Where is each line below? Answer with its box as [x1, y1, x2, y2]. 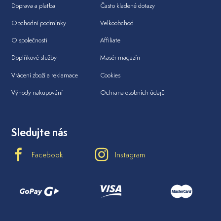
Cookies [100, 71, 120, 79]
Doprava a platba [11, 1, 55, 10]
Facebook [32, 150, 63, 159]
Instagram [115, 150, 145, 159]
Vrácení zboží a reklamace [11, 71, 78, 79]
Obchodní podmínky [11, 19, 66, 28]
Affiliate [100, 36, 120, 45]
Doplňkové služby [11, 53, 57, 62]
